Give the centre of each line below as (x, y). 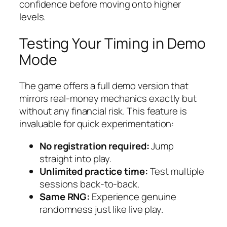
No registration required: (94, 146)
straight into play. (76, 158)
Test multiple (176, 171)
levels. (33, 17)
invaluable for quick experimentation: (97, 124)
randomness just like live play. (101, 209)
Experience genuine (133, 196)
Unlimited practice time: (94, 171)
